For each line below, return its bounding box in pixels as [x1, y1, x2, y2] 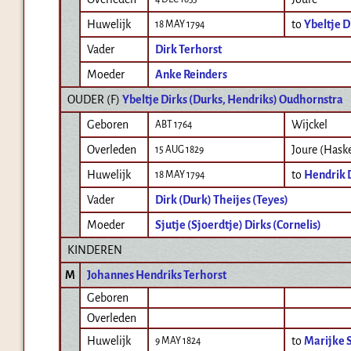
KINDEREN [67, 244, 122, 257]
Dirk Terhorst [155, 43, 222, 56]
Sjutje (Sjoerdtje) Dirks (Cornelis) [155, 219, 321, 232]
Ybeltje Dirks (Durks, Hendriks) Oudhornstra [122, 93, 343, 107]
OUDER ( [67, 93, 110, 107]
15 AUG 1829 [155, 144, 204, 156]
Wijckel [291, 118, 327, 132]
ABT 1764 [155, 119, 192, 131]
